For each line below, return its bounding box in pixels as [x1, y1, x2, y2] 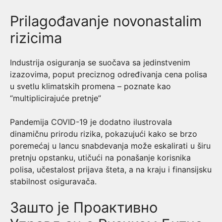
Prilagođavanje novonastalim [10, 12, 202, 30]
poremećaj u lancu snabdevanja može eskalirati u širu [10, 141, 211, 151]
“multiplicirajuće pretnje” [10, 93, 104, 103]
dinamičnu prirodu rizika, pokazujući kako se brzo [10, 129, 197, 139]
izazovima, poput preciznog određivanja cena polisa [10, 69, 207, 79]
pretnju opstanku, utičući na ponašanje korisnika [10, 153, 191, 163]
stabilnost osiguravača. [10, 176, 97, 186]
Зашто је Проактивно [10, 199, 158, 216]
